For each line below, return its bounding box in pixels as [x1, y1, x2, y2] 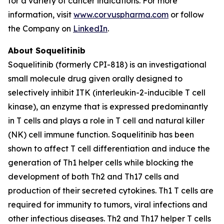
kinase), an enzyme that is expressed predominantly [8, 101, 208, 111]
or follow [168, 9, 204, 19]
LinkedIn [73, 23, 107, 33]
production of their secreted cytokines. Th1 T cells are [8, 185, 213, 195]
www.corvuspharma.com [73, 9, 168, 19]
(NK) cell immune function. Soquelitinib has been [8, 129, 194, 139]
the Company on [8, 23, 73, 33]
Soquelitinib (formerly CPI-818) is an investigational [8, 59, 206, 69]
